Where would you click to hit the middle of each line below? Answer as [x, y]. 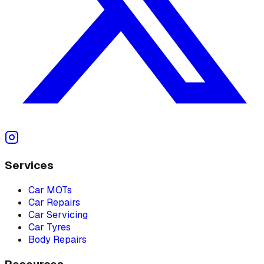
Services [29, 166]
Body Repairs [57, 240]
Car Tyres [49, 227]
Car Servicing [58, 215]
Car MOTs [50, 190]
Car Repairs [54, 203]
